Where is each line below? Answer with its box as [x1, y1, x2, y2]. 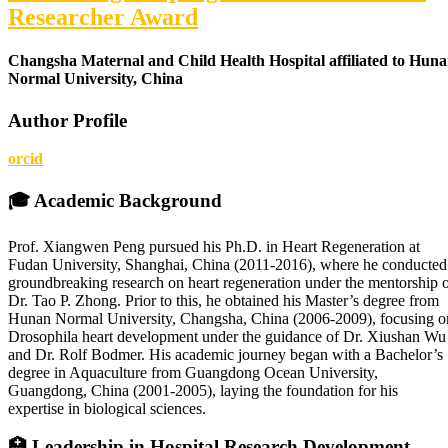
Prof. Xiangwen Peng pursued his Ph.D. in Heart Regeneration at [8, 237, 420, 255]
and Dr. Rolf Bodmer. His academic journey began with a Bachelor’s [8, 345, 443, 363]
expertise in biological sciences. [8, 399, 206, 417]
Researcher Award [8, 3, 198, 30]
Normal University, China [8, 70, 183, 88]
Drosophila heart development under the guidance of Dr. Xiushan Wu [8, 327, 446, 345]
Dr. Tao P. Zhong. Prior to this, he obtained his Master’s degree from [8, 291, 439, 309]
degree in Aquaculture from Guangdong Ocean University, [8, 363, 378, 381]
